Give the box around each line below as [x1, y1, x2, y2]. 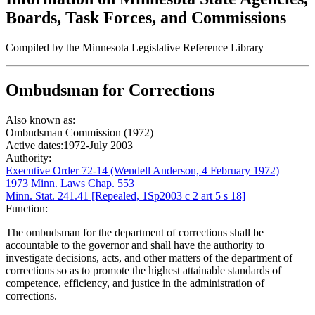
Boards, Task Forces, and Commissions [6, 8, 286, 27]
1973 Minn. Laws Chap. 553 [6, 176, 134, 189]
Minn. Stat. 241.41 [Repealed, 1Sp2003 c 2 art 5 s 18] [6, 189, 245, 202]
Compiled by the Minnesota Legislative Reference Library [6, 41, 264, 53]
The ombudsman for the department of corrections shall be [6, 226, 264, 238]
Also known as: [6, 113, 75, 126]
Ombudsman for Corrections [6, 80, 214, 99]
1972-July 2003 [63, 139, 133, 151]
